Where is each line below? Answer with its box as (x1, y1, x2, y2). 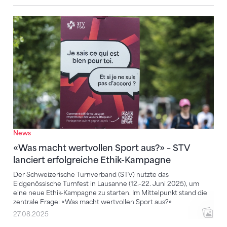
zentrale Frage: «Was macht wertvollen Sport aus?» (13, 198, 172, 206)
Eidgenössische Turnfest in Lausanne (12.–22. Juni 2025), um (13, 180, 199, 188)
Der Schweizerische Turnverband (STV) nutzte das (13, 171, 169, 179)
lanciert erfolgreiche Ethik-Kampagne (13, 155, 171, 166)
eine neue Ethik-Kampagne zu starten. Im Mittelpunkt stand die (13, 189, 207, 197)
